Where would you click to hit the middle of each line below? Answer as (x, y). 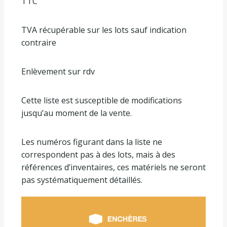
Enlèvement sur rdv (58, 72)
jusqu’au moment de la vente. (77, 113)
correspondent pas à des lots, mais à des (98, 155)
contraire (39, 43)
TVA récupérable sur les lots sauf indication (104, 30)
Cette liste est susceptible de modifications (102, 101)
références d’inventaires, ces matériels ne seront (113, 167)
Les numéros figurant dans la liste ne (92, 142)
